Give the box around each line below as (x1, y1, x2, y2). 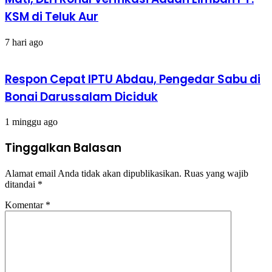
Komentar (5, 199, 46, 210)
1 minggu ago (5, 117, 58, 127)
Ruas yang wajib (184, 168, 248, 178)
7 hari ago (5, 36, 43, 47)
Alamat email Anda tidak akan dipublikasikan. (5, 168, 182, 178)
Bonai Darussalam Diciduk (5, 88, 158, 105)
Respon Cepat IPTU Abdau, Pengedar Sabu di (5, 70, 260, 87)
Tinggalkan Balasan (5, 140, 121, 157)
